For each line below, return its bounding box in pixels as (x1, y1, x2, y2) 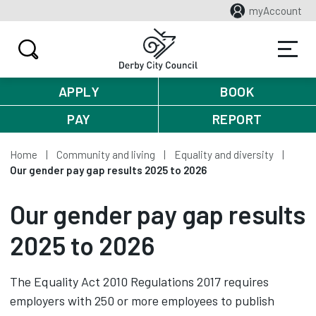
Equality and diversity (174, 148, 274, 161)
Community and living (56, 148, 155, 161)
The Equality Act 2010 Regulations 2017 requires (10, 274, 269, 289)
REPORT (212, 111, 262, 127)
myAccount (249, 4, 302, 17)
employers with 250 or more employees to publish (10, 293, 274, 308)
